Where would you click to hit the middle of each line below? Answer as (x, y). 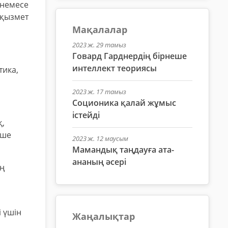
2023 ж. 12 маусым (100, 138)
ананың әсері (99, 162)
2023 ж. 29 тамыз (99, 45)
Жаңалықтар (103, 216)
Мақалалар (99, 29)
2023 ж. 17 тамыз (99, 91)
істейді (86, 115)
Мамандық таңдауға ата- (123, 149)
